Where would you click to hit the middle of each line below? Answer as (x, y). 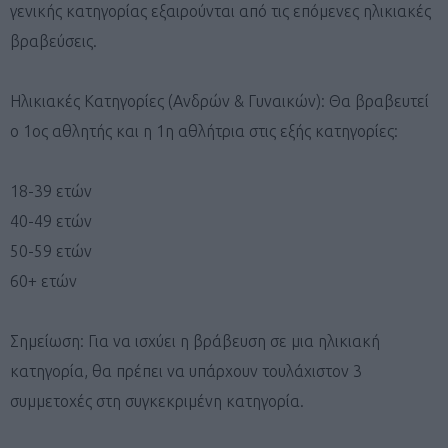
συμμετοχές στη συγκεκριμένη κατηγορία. (157, 400)
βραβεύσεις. (53, 40)
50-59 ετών (51, 250)
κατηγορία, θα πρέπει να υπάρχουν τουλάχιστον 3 (186, 370)
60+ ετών (43, 280)
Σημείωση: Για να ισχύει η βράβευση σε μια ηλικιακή (195, 340)
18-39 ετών (51, 190)
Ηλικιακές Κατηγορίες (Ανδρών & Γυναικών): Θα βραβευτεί (219, 100)
